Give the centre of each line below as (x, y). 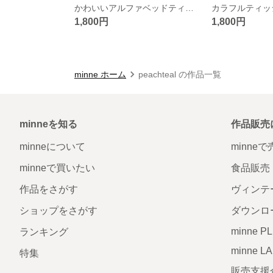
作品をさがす (49, 189)
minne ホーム (100, 74)
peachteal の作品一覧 (180, 74)
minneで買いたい (57, 168)
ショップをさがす (58, 210)
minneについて (52, 146)
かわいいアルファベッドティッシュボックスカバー (190, 8)
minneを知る (48, 124)
